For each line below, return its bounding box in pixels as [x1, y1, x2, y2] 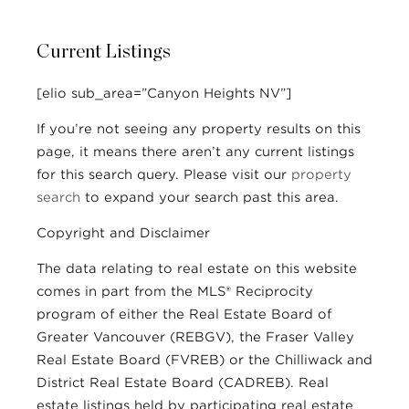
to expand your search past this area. [80, 189, 339, 204]
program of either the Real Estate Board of [37, 306, 331, 321]
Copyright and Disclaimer [37, 225, 210, 240]
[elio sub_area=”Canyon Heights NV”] [37, 85, 291, 100]
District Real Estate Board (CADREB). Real [37, 374, 329, 390]
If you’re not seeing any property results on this [37, 121, 361, 136]
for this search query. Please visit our [37, 166, 291, 182]
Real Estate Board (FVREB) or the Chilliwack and [37, 351, 372, 367]
